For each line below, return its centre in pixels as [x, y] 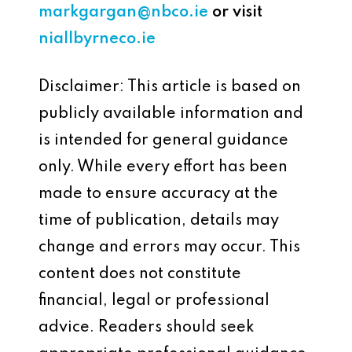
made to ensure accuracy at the [158, 194]
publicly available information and [171, 114]
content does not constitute [140, 274]
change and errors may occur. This [169, 247]
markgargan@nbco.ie [123, 13]
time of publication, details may [159, 221]
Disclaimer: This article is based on [170, 87]
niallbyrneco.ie [97, 39]
